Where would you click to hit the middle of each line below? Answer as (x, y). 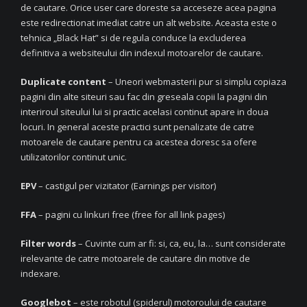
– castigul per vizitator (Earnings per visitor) (127, 185)
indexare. (40, 273)
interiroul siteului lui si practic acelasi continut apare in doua (145, 111)
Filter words (48, 243)
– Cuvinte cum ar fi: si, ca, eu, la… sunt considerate (181, 243)
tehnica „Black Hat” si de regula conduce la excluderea (133, 37)
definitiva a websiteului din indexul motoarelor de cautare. (142, 52)
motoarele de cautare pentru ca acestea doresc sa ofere (139, 142)
